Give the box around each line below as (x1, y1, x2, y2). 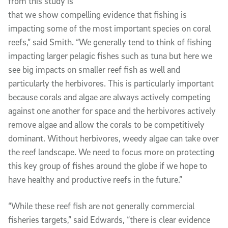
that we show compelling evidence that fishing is (8, 9, 187, 20)
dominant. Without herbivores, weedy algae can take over (8, 132, 219, 144)
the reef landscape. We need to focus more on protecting (8, 146, 214, 157)
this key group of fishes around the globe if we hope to (8, 160, 207, 171)
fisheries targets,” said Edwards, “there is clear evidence (8, 214, 210, 225)
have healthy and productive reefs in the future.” (8, 174, 182, 185)
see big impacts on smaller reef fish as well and (8, 64, 180, 75)
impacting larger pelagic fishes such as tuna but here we (8, 50, 212, 61)
